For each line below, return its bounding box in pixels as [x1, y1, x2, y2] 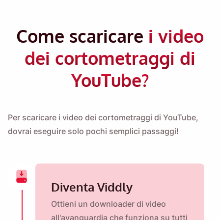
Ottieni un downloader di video [51, 199, 166, 209]
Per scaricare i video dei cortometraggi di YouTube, [8, 112, 198, 122]
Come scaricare [16, 25, 148, 47]
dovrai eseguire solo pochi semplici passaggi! [8, 126, 179, 136]
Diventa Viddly [51, 179, 133, 194]
